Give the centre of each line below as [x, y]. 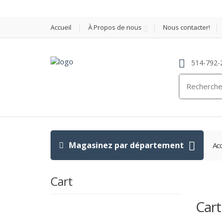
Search [192, 79]
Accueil [61, 27]
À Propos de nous [115, 27]
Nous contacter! [187, 27]
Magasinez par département [126, 145]
